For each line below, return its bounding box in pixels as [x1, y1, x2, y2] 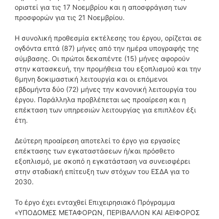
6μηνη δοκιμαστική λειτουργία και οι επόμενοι [15, 74, 168, 83]
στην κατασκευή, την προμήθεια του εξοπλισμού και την [15, 64, 201, 73]
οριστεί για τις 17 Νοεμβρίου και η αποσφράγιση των [15, 2, 187, 11]
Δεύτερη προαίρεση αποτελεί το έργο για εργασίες [15, 136, 180, 145]
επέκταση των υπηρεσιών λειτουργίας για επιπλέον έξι [15, 105, 196, 114]
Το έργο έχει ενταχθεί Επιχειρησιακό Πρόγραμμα [15, 197, 175, 206]
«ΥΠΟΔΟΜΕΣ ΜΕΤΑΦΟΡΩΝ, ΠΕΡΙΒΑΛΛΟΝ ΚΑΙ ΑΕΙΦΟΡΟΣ [15, 208, 200, 217]
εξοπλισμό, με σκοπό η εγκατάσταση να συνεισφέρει [15, 156, 190, 165]
